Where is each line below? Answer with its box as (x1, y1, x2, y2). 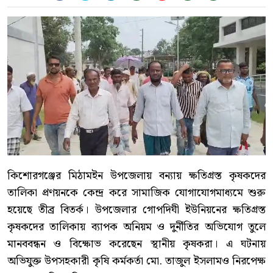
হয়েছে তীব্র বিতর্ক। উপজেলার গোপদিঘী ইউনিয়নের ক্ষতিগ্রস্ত (7, 201, 266, 219)
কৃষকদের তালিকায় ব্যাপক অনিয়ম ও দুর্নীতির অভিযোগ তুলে (7, 218, 266, 236)
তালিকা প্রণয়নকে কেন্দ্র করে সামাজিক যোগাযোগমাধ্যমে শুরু (7, 184, 266, 202)
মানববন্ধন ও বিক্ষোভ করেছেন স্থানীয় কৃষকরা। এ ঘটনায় (7, 235, 266, 253)
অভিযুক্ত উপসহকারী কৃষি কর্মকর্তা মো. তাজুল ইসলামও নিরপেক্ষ (7, 252, 266, 271)
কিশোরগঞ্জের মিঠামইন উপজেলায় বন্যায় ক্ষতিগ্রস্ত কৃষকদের (7, 167, 266, 185)
